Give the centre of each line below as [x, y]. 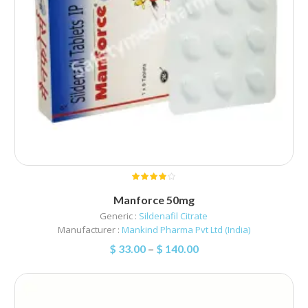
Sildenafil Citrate [174, 216]
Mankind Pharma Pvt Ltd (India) [186, 229]
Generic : [120, 216]
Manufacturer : [89, 229]
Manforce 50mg [154, 199]
